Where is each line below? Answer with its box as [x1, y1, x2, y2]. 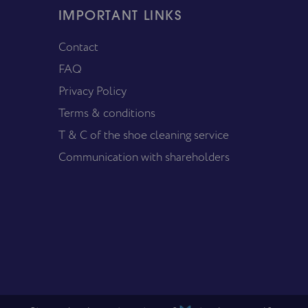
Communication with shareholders [58, 148, 230, 165]
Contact [58, 38, 99, 55]
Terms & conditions [58, 104, 156, 121]
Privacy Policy [58, 82, 127, 99]
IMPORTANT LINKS [58, 10, 182, 23]
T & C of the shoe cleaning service [58, 126, 230, 143]
